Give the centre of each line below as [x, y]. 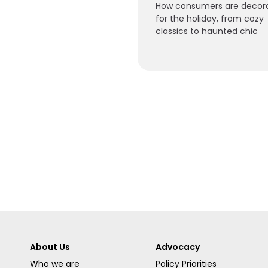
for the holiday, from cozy [210, 18]
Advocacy [178, 247]
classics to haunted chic [207, 31]
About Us [50, 247]
